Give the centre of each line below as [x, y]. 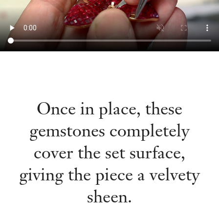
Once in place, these [109, 109]
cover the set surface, [109, 153]
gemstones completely [109, 131]
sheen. [109, 197]
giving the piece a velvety [109, 175]
